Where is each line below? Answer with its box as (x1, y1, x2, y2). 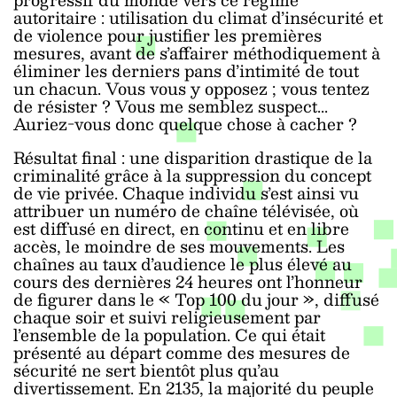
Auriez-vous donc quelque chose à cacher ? (13, 110, 357, 137)
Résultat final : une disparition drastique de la (13, 144, 372, 171)
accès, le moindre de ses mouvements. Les (13, 232, 345, 260)
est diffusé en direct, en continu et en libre (13, 214, 349, 242)
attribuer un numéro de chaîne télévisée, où (13, 197, 359, 224)
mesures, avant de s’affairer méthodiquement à (13, 39, 380, 66)
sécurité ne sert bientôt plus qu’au (13, 356, 279, 384)
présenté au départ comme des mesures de (13, 339, 350, 366)
